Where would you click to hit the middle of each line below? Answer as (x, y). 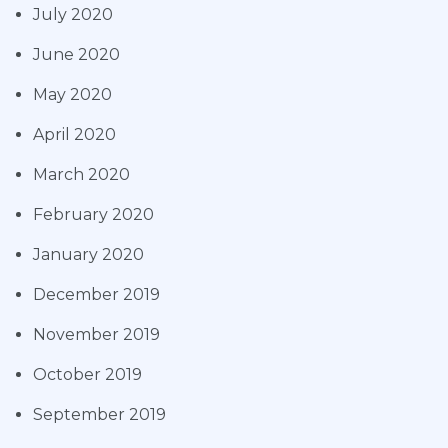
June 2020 (76, 55)
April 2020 (74, 135)
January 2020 (88, 255)
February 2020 (93, 215)
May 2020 (72, 95)
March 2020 (81, 175)
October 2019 (87, 375)
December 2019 (96, 295)
